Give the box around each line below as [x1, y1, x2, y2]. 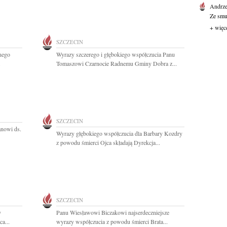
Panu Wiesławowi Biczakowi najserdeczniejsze [56, 208, 169, 216]
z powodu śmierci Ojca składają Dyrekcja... [56, 138, 160, 146]
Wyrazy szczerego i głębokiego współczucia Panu [56, 50, 175, 58]
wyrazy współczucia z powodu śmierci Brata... [56, 217, 168, 225]
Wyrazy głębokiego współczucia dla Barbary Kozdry [56, 129, 182, 137]
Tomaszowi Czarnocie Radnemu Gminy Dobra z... [56, 59, 177, 67]
